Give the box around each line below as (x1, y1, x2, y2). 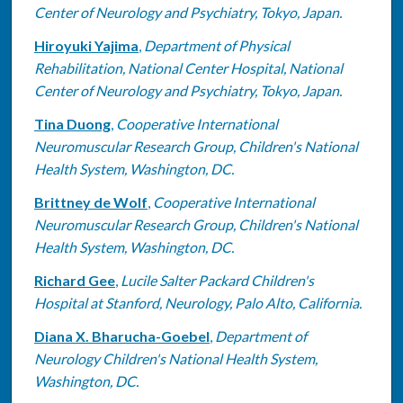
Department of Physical (143, 36, 290, 54)
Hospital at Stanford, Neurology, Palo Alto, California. (33, 293, 362, 311)
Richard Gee (33, 271, 115, 289)
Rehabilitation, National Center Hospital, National (33, 58, 343, 76)
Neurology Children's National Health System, (33, 349, 318, 367)
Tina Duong (33, 114, 111, 132)
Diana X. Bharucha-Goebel (33, 327, 210, 345)
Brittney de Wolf (33, 193, 148, 210)
